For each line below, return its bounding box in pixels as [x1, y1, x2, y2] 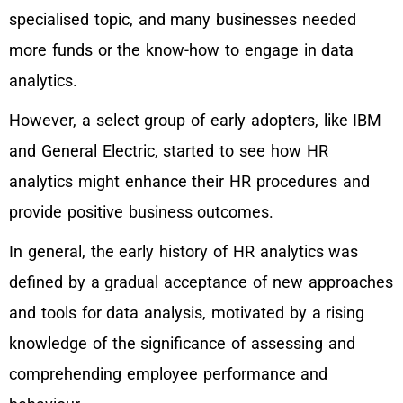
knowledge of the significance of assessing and [9, 334, 355, 353]
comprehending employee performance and [9, 364, 328, 383]
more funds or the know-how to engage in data [9, 40, 354, 59]
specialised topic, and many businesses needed [9, 10, 356, 29]
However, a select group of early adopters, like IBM [9, 111, 382, 130]
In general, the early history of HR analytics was [9, 242, 359, 261]
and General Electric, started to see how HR [9, 141, 328, 160]
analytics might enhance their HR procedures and [9, 172, 370, 191]
